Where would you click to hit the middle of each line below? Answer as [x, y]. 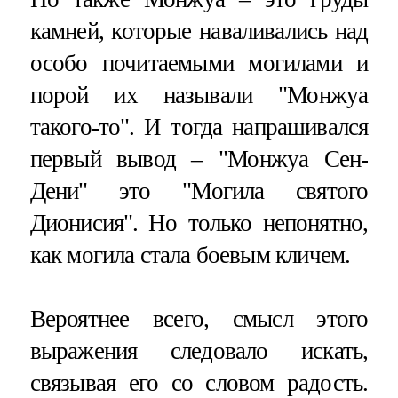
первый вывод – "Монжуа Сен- [199, 159]
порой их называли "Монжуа [199, 96]
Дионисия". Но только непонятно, [199, 223]
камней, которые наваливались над [199, 32]
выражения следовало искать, [199, 350]
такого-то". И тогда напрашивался [199, 127]
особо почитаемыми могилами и [199, 64]
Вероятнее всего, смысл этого [199, 318]
